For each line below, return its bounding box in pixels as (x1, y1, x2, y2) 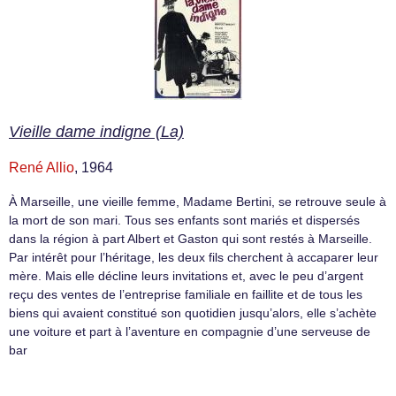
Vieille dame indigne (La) (9, 123, 184, 141)
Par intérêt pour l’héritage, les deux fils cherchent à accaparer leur (9, 250, 378, 265)
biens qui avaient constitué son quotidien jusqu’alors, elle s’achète (9, 306, 377, 321)
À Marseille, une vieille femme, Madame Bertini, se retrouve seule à (9, 194, 386, 209)
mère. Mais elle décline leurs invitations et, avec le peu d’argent (9, 269, 363, 284)
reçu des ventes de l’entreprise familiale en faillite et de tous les (9, 287, 362, 302)
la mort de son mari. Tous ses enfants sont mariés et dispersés (9, 213, 360, 228)
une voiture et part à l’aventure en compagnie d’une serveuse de (9, 324, 370, 339)
